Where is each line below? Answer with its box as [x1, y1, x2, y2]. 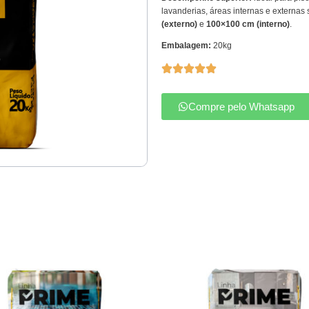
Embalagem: [161, 40, 211, 50]
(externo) [161, 19, 197, 29]
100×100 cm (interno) [206, 19, 290, 29]
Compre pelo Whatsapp [188, 100, 295, 112]
